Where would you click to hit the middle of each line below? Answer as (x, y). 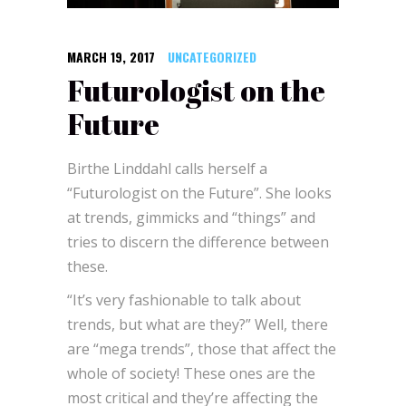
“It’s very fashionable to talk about (184, 300)
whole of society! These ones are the (191, 373)
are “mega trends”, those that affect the (202, 348)
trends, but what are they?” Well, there (198, 324)
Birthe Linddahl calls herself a (167, 168)
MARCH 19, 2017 (111, 56)
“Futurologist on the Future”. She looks (199, 193)
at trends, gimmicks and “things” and (191, 217)
